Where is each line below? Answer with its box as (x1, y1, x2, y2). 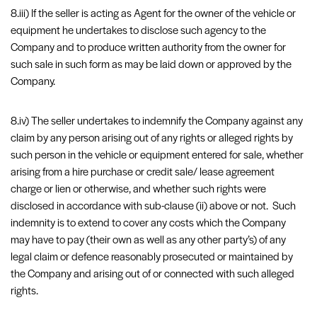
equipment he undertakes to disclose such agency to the (11, 25, 266, 37)
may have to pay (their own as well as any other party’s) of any (11, 235, 286, 246)
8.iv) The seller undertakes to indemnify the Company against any (11, 116, 303, 127)
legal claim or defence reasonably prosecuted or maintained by (11, 252, 293, 263)
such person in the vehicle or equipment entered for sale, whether (11, 150, 304, 161)
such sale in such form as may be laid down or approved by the (11, 59, 292, 71)
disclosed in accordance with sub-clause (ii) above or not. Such (11, 201, 296, 212)
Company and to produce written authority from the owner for (11, 42, 286, 54)
